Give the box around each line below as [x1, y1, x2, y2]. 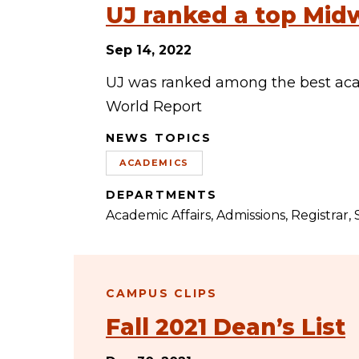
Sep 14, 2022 [106, 42, 192, 58]
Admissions [216, 208, 285, 223]
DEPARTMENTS [106, 188, 218, 202]
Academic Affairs [106, 208, 211, 223]
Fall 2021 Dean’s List [106, 313, 345, 341]
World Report [106, 98, 202, 115]
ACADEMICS [119, 157, 189, 168]
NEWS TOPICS [106, 131, 212, 145]
